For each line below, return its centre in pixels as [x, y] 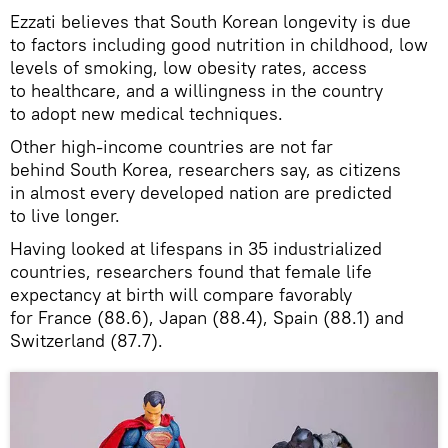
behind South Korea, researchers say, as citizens [205, 169]
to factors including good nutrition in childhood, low [219, 44]
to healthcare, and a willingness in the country [196, 90]
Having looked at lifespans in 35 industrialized [196, 248]
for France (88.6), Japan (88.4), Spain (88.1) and [207, 317]
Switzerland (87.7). [86, 340]
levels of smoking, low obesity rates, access [188, 67]
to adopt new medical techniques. [146, 113]
